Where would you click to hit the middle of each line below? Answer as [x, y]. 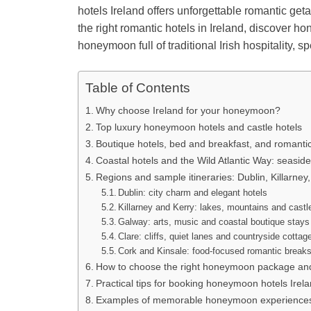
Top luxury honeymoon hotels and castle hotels [199, 127]
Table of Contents [138, 88]
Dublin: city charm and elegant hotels [193, 192]
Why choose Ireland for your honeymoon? [188, 110]
